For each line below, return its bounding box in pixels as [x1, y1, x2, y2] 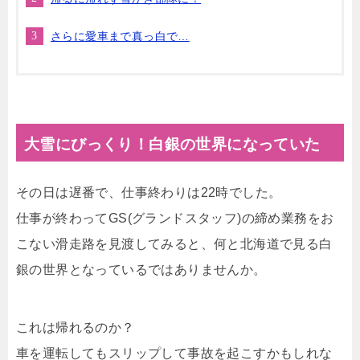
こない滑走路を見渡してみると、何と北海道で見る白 [16, 236, 333, 251]
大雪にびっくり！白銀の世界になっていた [24, 135, 321, 153]
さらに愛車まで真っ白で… [51, 29, 190, 43]
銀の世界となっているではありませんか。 [16, 262, 267, 276]
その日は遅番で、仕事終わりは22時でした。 [16, 185, 282, 199]
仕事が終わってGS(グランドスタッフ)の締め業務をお [16, 211, 334, 225]
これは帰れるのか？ [16, 320, 135, 334]
